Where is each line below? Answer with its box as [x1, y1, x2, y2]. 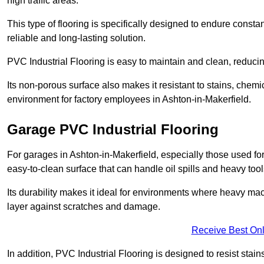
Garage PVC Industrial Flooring [7, 121, 219, 138]
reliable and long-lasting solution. [7, 33, 146, 44]
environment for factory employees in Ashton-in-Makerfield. [7, 94, 251, 105]
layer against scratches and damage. [7, 202, 160, 212]
